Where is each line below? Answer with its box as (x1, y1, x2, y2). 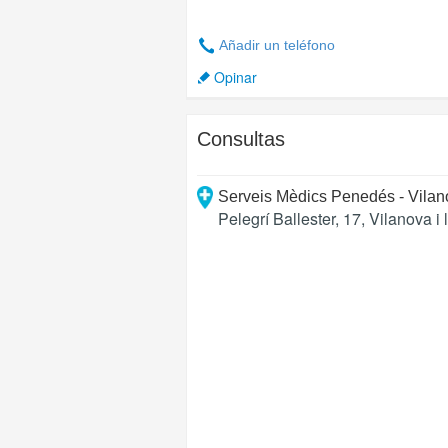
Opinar (214, 67, 257, 87)
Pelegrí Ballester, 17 (217, 207, 361, 230)
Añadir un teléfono (219, 37, 335, 53)
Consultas (197, 128, 285, 150)
